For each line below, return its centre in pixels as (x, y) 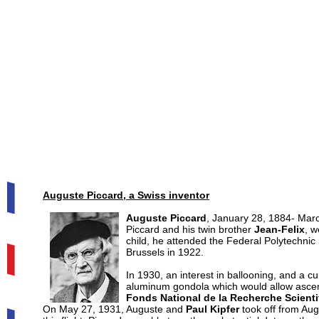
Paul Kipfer (213, 309)
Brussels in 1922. (165, 252)
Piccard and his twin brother (190, 229)
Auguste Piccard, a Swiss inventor (126, 195)
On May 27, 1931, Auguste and (114, 309)
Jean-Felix (279, 229)
